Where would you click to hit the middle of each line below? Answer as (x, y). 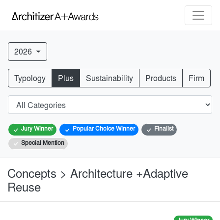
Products (161, 78)
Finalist (163, 128)
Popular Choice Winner (103, 128)
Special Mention (42, 142)
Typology (30, 78)
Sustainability (110, 78)
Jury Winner (37, 128)
